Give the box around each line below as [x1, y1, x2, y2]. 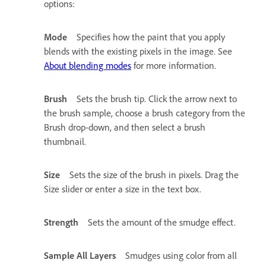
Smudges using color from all [125, 250, 237, 262]
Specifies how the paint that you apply [77, 31, 225, 43]
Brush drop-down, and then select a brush [44, 122, 205, 134]
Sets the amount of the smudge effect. [88, 217, 236, 229]
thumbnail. [44, 136, 86, 148]
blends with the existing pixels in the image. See [44, 46, 232, 58]
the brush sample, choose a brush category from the [44, 107, 245, 119]
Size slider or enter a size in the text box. [44, 183, 201, 195]
